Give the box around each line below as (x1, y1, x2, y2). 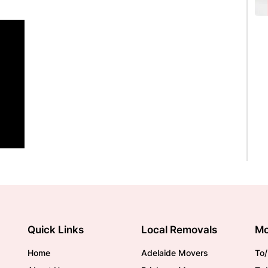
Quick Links (28, 224, 84, 236)
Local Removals (141, 224, 217, 236)
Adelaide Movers (141, 248, 208, 258)
